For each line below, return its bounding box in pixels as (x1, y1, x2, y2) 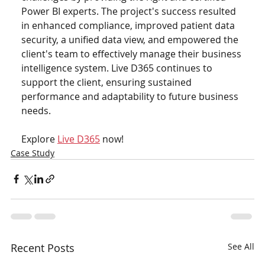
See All (228, 240, 255, 252)
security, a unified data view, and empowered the (21, 33, 241, 46)
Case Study (10, 147, 54, 159)
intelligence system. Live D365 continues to (21, 61, 215, 75)
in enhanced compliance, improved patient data (21, 18, 237, 32)
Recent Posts (10, 240, 75, 255)
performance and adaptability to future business (21, 89, 241, 103)
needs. (21, 104, 51, 117)
